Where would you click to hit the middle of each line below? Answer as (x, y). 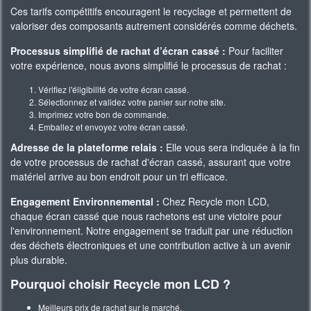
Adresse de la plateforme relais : (88, 147)
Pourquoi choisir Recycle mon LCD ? (120, 284)
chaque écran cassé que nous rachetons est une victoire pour (146, 216)
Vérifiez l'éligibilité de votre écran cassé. (114, 89)
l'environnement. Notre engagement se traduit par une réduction (152, 230)
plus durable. (39, 260)
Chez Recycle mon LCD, (216, 201)
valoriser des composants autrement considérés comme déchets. (154, 26)
